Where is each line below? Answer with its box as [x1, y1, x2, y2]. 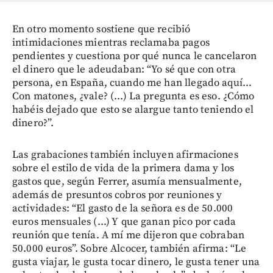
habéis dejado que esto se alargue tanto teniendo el [12, 102, 254, 116]
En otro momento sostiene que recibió [12, 22, 191, 36]
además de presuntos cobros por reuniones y [12, 188, 222, 202]
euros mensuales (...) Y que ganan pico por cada [12, 214, 236, 229]
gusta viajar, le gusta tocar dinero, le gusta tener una [12, 255, 260, 269]
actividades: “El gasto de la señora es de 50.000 [12, 201, 233, 215]
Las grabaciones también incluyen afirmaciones [12, 147, 238, 161]
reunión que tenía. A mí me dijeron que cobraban [12, 228, 245, 242]
